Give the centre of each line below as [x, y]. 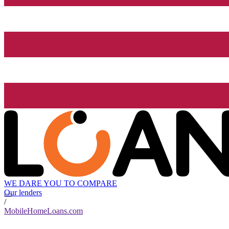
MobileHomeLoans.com [43, 211]
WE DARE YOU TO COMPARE [61, 184]
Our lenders [23, 193]
